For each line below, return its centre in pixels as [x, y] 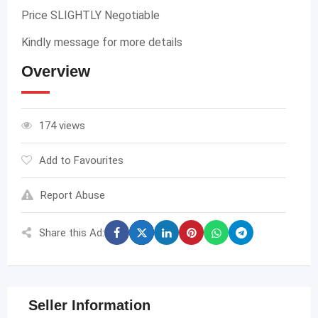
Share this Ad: [72, 232]
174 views [62, 126]
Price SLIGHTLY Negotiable [91, 15]
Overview [56, 71]
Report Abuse [73, 195]
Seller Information [89, 305]
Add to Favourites [81, 160]
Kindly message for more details [102, 42]
